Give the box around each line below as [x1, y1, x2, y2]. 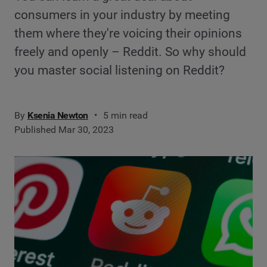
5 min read [103, 110, 148, 122]
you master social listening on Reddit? [14, 63, 225, 78]
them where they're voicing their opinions [14, 26, 242, 41]
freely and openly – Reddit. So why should [14, 45, 246, 60]
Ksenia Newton [27, 110, 88, 122]
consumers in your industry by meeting [14, 8, 230, 23]
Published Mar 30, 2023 [14, 124, 114, 136]
